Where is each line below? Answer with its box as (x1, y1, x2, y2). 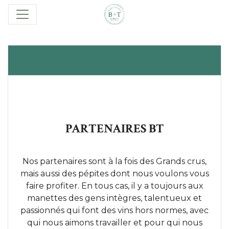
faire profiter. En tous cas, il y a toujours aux (26, 181, 203, 191)
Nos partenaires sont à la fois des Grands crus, (22, 156, 207, 166)
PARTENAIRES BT (65, 121, 164, 136)
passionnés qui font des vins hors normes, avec (20, 205, 209, 215)
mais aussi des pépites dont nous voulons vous (20, 169, 209, 178)
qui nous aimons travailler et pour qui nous (27, 218, 202, 227)
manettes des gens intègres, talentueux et (27, 193, 202, 203)
